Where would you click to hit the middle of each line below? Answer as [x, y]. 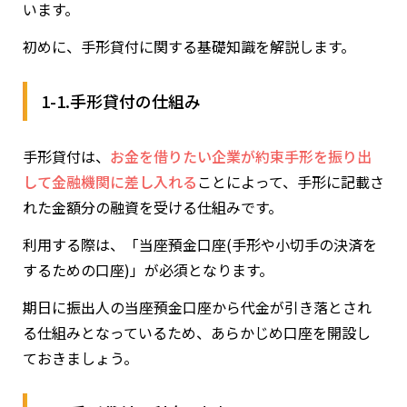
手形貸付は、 [66, 156]
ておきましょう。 [80, 357]
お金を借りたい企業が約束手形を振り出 [241, 156]
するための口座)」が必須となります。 [148, 269]
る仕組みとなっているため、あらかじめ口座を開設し [197, 332]
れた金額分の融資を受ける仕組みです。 [153, 207]
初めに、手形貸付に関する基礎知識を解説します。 [189, 46]
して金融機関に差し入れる [110, 181]
